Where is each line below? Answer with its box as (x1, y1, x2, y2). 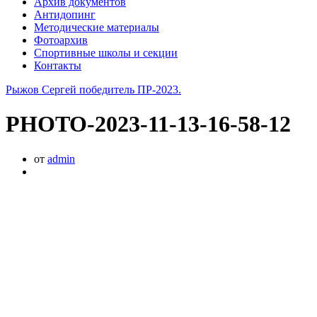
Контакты (34, 59, 81, 71)
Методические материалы (34, 21, 159, 33)
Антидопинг (34, 8, 96, 21)
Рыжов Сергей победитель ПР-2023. (6, 83, 181, 96)
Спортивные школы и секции (34, 46, 178, 59)
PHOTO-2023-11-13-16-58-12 (6, 111, 291, 137)
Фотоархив (34, 33, 88, 46)
